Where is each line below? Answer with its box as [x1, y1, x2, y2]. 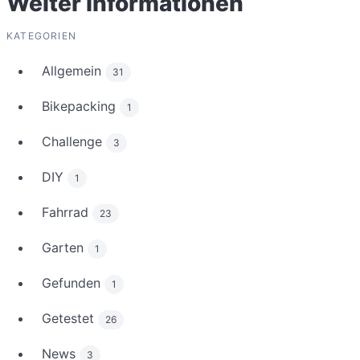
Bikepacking [42, 98, 120, 115]
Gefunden [42, 275, 104, 292]
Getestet [42, 310, 98, 327]
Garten [42, 239, 88, 256]
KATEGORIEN [6, 30, 76, 43]
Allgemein [42, 63, 105, 80]
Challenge [42, 133, 106, 150]
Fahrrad [42, 204, 92, 221]
